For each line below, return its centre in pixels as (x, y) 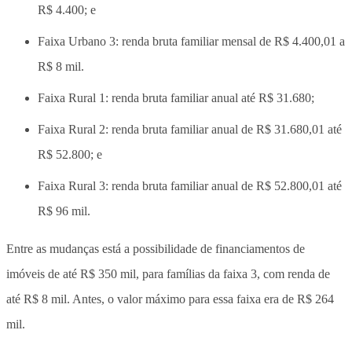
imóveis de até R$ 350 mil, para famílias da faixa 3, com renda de (168, 273)
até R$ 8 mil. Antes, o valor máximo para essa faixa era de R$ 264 (170, 299)
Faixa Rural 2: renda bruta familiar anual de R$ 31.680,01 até (190, 129)
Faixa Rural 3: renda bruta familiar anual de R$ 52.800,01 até (190, 185)
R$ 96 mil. (64, 211)
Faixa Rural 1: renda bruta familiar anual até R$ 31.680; (176, 97)
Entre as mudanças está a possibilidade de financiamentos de (156, 248)
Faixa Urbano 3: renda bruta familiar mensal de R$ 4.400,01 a (191, 41)
